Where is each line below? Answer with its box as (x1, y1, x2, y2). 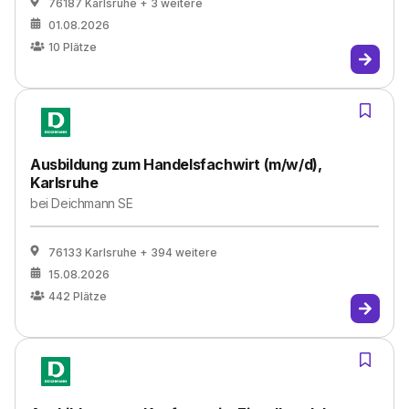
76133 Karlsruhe (48, 246, 137, 259)
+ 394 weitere (140, 246, 217, 259)
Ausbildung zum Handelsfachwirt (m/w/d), (30, 155, 322, 173)
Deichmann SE (51, 195, 133, 211)
